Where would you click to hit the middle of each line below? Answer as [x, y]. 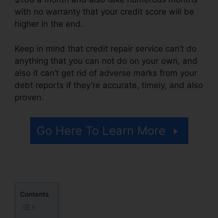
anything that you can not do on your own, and [106, 61]
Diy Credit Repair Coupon [95, 97]
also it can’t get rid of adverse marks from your [106, 73]
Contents [34, 194]
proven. [30, 97]
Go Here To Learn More [101, 131]
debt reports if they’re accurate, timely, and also [109, 85]
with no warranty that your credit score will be [104, 12]
